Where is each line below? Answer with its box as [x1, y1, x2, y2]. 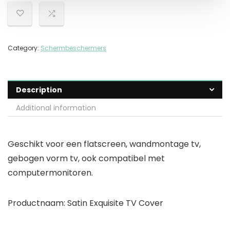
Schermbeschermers [41, 44, 106, 53]
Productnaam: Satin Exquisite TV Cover [8, 197, 163, 209]
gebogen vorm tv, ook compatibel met [8, 152, 165, 165]
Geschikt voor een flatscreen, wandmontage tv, [8, 138, 201, 150]
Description [16, 85, 62, 95]
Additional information [16, 103, 96, 113]
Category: [8, 44, 41, 53]
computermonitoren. [8, 167, 93, 179]
